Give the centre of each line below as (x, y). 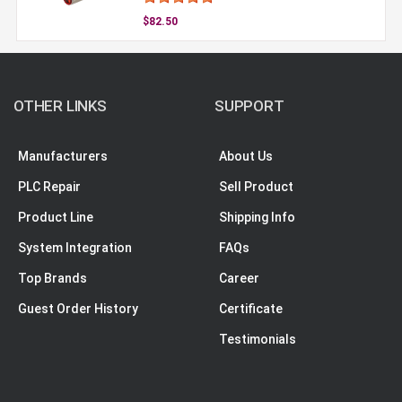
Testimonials (258, 339)
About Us (246, 156)
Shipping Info (257, 217)
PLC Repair (49, 186)
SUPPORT (249, 105)
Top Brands (52, 278)
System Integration (75, 247)
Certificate (251, 308)
